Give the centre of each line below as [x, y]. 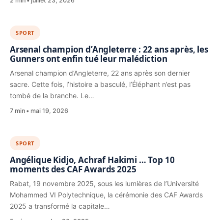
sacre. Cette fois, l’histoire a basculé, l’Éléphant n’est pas [100, 84]
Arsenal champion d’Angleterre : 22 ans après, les [109, 50]
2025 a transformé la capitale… [60, 206]
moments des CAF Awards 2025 [74, 169]
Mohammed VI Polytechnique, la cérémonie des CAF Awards [106, 195]
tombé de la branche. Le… [52, 96]
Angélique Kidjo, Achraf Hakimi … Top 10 [92, 160]
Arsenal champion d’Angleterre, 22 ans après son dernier [100, 73]
